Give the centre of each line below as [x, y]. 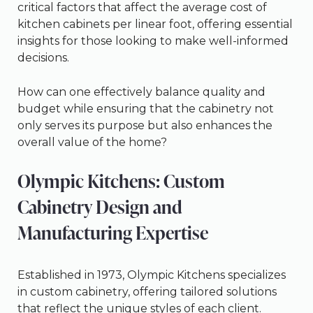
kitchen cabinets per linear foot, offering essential [155, 24]
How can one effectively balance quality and [141, 92]
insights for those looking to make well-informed [153, 41]
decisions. [43, 57]
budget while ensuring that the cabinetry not [146, 108]
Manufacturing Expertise [113, 232]
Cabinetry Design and [100, 206]
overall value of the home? [92, 142]
